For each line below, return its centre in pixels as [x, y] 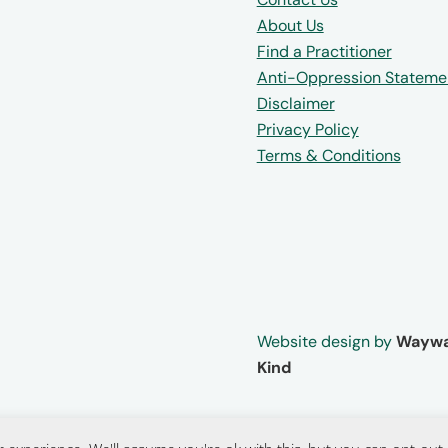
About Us [290, 25]
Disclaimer [295, 103]
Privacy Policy [307, 129]
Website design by [326, 341]
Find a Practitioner [324, 51]
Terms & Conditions [328, 155]
